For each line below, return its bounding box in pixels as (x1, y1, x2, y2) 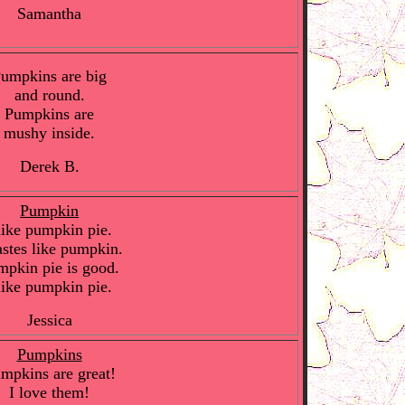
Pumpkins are (5, 105, 94, 123)
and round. (14, 86, 85, 104)
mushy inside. (4, 124, 95, 142)
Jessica (26, 311, 72, 329)
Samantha (17, 5, 81, 23)
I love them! (9, 383, 89, 401)
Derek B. (19, 157, 80, 175)
